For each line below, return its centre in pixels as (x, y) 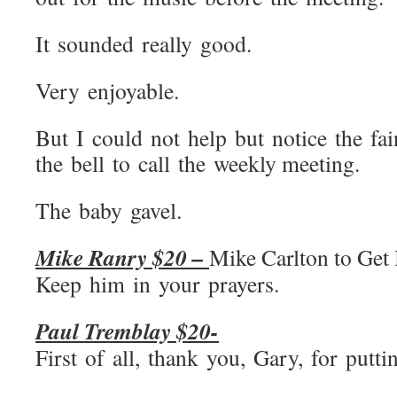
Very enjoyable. (107, 90)
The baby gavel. (109, 210)
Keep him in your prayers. (157, 284)
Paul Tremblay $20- (127, 331)
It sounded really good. (144, 43)
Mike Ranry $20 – (122, 257)
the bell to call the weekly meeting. (198, 163)
